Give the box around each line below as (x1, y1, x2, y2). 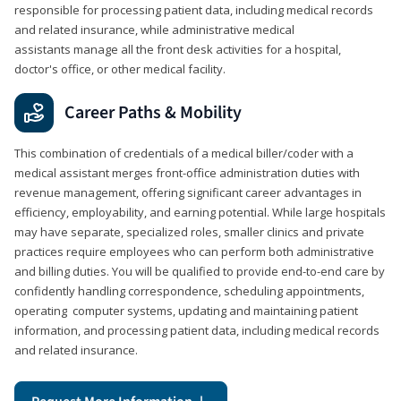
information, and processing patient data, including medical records (14, 321, 380, 338)
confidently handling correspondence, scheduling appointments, (14, 282, 364, 299)
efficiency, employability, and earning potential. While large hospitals (14, 203, 386, 220)
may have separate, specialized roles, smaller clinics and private (14, 223, 364, 240)
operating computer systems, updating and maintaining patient (14, 302, 358, 319)
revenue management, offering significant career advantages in (14, 183, 362, 200)
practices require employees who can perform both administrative (14, 243, 374, 260)
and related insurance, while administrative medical (14, 21, 294, 38)
